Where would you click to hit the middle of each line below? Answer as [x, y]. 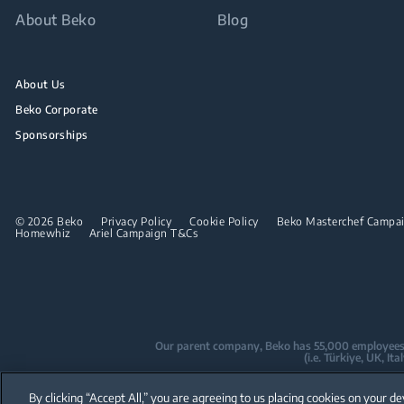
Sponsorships [52, 134]
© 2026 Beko [49, 221]
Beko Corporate [57, 109]
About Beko [56, 19]
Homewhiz [43, 233]
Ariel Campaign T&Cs [143, 233]
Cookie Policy [224, 221]
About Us [41, 84]
